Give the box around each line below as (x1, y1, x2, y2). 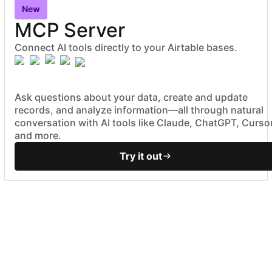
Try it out (120, 149, 162, 162)
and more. (15, 129, 61, 141)
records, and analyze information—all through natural (15, 103, 263, 116)
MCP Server (15, 18, 125, 42)
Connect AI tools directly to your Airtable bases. (15, 41, 237, 53)
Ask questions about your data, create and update (15, 90, 248, 103)
